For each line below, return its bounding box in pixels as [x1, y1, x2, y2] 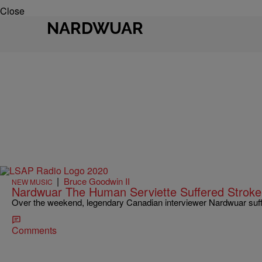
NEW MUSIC [12, 177, 53, 187]
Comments [12, 223, 57, 237]
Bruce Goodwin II [64, 175, 130, 188]
